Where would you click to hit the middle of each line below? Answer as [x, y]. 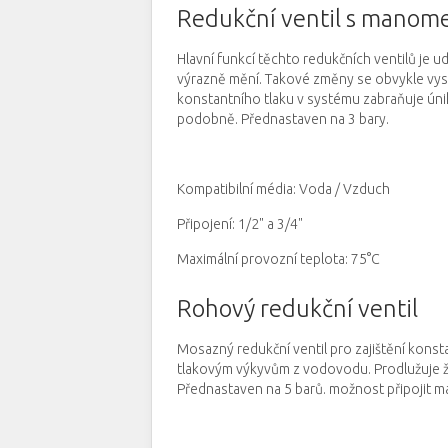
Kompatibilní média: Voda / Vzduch [283, 189]
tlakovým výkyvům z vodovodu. [274, 369]
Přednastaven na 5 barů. [251, 389]
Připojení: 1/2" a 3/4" [240, 224]
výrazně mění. [219, 79]
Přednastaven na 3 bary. [315, 119]
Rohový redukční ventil [297, 308]
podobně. [207, 119]
